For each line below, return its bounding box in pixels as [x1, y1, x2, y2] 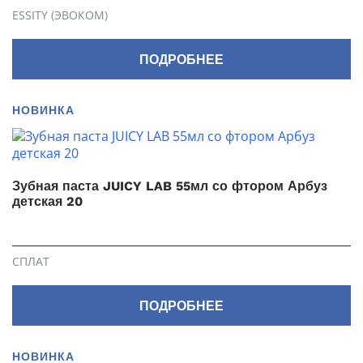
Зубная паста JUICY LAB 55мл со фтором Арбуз [12, 178, 327, 194]
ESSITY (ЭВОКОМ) [12, 7, 108, 23]
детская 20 [12, 194, 83, 209]
